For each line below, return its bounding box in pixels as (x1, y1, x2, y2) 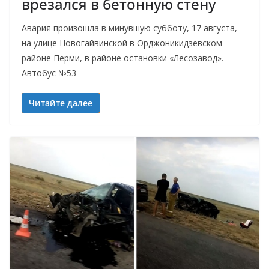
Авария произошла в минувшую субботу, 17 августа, (22, 22, 237, 34)
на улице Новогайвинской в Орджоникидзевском (22, 37, 222, 49)
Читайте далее (29, 97, 92, 109)
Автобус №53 (22, 67, 76, 79)
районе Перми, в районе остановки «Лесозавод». (22, 52, 223, 64)
